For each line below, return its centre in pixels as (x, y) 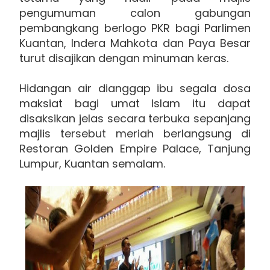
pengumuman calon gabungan (135, 13)
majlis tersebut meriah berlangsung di (135, 133)
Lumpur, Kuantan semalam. (92, 163)
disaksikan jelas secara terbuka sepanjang (135, 118)
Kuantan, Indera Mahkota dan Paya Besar (135, 43)
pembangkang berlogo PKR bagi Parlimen (135, 28)
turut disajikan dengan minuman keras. (124, 58)
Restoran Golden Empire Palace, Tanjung (135, 148)
